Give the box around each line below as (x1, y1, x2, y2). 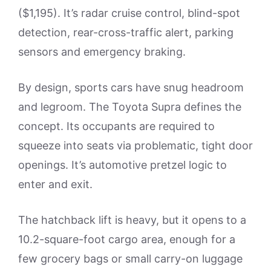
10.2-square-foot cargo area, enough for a (18, 233, 235, 246)
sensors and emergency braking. (18, 45, 186, 59)
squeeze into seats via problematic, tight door (18, 139, 253, 152)
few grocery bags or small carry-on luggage (18, 252, 243, 266)
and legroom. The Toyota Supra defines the (18, 100, 241, 114)
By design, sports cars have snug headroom (18, 81, 244, 94)
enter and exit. (18, 178, 93, 191)
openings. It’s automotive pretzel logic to (18, 158, 227, 172)
